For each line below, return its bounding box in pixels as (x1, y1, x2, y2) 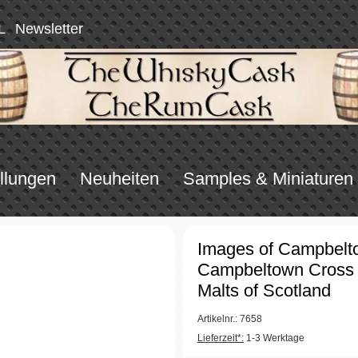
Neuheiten (79, 168, 159, 189)
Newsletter (15, 20, 83, 37)
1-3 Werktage (244, 332, 304, 344)
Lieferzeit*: (197, 332, 244, 344)
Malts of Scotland (197, 280, 331, 300)
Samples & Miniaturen (182, 168, 353, 189)
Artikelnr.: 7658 (197, 312, 262, 324)
